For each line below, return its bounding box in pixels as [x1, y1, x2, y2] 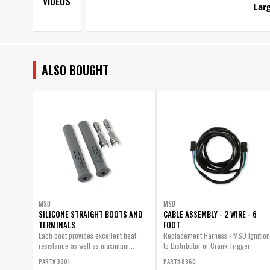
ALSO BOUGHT [41, 60, 108, 79]
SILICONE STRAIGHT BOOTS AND [38, 207, 142, 220]
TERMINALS [38, 218, 75, 231]
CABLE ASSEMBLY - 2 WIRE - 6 [163, 207, 257, 220]
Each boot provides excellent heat [38, 230, 136, 240]
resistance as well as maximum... [38, 240, 134, 251]
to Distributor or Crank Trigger [163, 240, 250, 251]
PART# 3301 [38, 256, 70, 266]
